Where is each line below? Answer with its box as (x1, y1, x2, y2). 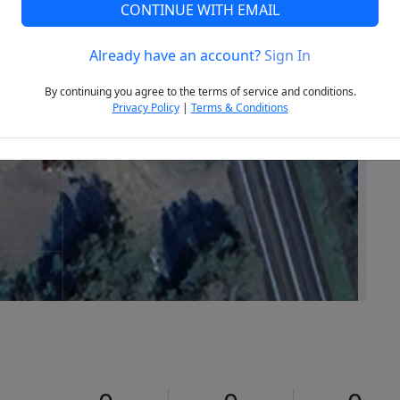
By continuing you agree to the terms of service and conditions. (44, 84, 356, 100)
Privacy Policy (112, 100, 179, 116)
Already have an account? (89, 46, 264, 66)
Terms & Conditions (190, 100, 288, 116)
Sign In (264, 46, 311, 66)
